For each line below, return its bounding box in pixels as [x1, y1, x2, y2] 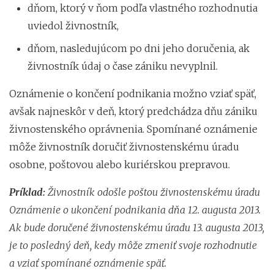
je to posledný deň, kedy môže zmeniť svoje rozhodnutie [9, 239, 257, 251]
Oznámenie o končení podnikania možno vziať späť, [9, 87, 256, 100]
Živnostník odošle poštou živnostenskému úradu [45, 185, 260, 198]
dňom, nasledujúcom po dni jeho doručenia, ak [28, 42, 250, 54]
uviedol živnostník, [28, 19, 119, 32]
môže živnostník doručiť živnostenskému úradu [9, 140, 239, 153]
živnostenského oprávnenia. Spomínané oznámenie [9, 122, 257, 135]
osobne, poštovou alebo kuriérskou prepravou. [9, 158, 230, 171]
